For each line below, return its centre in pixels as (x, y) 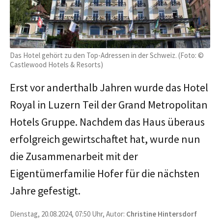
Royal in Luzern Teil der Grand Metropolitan (109, 104)
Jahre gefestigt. (46, 190)
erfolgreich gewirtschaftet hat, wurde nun (105, 139)
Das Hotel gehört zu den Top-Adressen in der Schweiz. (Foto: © (107, 55)
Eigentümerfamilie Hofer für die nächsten (105, 173)
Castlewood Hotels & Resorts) (56, 64)
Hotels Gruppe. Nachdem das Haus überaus (107, 122)
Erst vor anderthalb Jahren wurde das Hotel (109, 87)
